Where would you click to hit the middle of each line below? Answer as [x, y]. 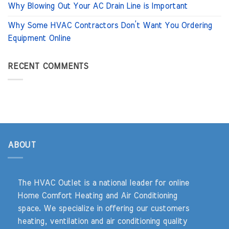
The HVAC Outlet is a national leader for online [104, 183]
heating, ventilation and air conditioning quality [102, 221]
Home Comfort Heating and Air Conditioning [98, 196]
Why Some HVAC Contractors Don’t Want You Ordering [110, 26]
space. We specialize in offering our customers [104, 208]
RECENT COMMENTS [48, 67]
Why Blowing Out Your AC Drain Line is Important [98, 6]
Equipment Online [39, 39]
